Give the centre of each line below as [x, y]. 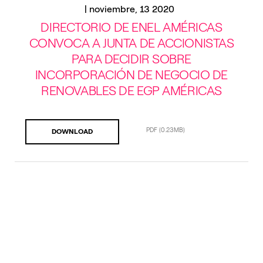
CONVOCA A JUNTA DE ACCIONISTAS [131, 43]
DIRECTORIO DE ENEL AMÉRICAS [131, 27]
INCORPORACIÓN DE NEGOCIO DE [131, 75]
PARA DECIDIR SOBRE [131, 59]
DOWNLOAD [72, 131]
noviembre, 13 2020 [131, 9]
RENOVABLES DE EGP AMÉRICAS [131, 91]
